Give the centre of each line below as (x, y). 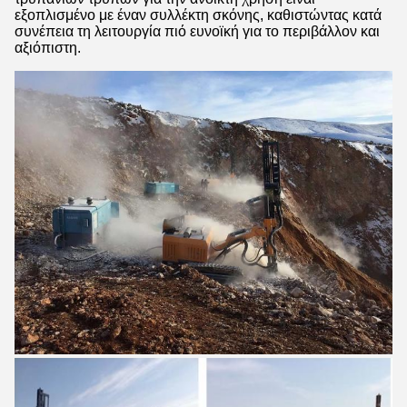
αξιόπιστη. (48, 48)
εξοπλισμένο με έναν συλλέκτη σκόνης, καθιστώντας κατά (198, 15)
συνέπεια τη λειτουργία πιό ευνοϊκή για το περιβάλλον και (197, 31)
